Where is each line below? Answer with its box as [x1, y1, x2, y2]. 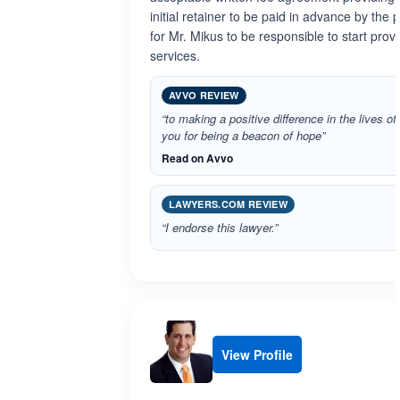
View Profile [221, 346, 293, 363]
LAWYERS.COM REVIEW [169, 197, 287, 211]
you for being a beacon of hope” [162, 127, 325, 144]
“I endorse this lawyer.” [162, 219, 278, 236]
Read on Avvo [162, 150, 233, 166]
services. [150, 46, 200, 64]
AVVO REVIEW [169, 88, 239, 102]
